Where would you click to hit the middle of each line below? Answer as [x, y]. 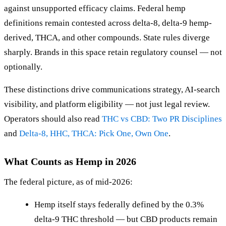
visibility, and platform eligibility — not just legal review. [107, 104]
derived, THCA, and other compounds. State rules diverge [107, 38]
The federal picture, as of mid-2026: [68, 182]
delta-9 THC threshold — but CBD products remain [126, 219]
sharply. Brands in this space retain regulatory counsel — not [113, 52]
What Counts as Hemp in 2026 [70, 162]
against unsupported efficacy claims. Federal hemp [95, 9]
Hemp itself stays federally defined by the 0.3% [119, 205]
